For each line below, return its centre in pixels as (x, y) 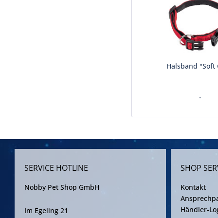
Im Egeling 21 (46, 210)
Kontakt (193, 187)
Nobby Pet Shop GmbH (62, 187)
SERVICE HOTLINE (56, 168)
